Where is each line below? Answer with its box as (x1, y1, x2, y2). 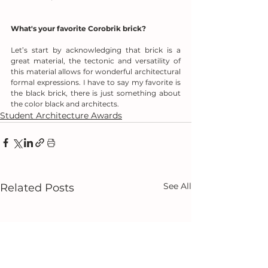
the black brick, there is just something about (11, 89, 181, 98)
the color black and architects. (11, 99, 119, 108)
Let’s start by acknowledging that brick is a (11, 45, 181, 54)
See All (163, 181, 191, 191)
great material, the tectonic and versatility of (11, 56, 181, 65)
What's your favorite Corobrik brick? (11, 24, 146, 33)
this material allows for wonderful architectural (11, 67, 181, 76)
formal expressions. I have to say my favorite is (11, 78, 181, 87)
